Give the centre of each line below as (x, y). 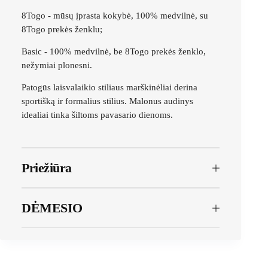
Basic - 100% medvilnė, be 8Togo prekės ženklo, (114, 52)
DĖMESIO (52, 208)
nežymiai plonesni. (57, 66)
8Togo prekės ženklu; (62, 30)
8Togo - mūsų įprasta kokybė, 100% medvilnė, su (115, 16)
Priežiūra (47, 168)
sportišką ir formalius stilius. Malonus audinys (107, 101)
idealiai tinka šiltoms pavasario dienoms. (97, 115)
